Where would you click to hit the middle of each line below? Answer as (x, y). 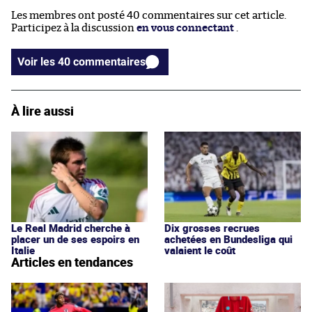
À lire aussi (42, 110)
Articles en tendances (72, 262)
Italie (23, 250)
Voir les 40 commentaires (109, 61)
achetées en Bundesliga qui (228, 239)
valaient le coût (200, 250)
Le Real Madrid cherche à (71, 227)
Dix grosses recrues (212, 227)
